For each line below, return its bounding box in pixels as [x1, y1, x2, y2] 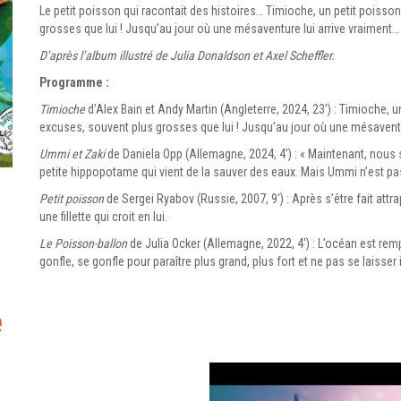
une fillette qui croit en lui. [39, 209, 167, 224]
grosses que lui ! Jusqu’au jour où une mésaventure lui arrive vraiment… [39, 21, 399, 36]
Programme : [39, 75, 109, 90]
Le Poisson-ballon [39, 236, 127, 251]
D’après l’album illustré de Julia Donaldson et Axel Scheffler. [39, 48, 335, 63]
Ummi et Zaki [39, 147, 105, 161]
